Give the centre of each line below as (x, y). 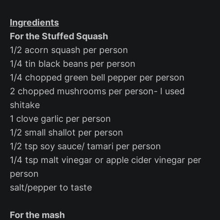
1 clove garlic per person (60, 119)
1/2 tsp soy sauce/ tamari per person (85, 146)
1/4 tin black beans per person (73, 64)
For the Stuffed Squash (59, 36)
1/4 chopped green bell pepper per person (97, 78)
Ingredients (34, 23)
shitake (25, 105)
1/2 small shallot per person (67, 133)
